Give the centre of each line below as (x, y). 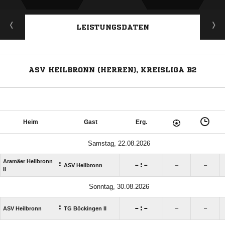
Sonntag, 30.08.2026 (119, 186)
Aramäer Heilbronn (28, 161)
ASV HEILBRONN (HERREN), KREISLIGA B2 (113, 70)
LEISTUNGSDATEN (113, 27)
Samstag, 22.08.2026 (119, 143)
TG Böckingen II (85, 208)
